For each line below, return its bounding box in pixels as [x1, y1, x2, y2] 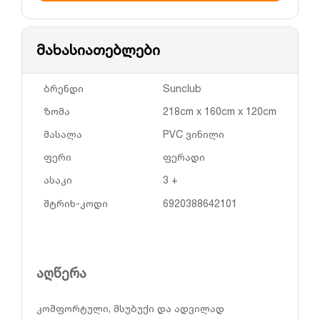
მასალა [44, 127, 82, 140]
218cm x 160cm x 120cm [163, 104, 276, 117]
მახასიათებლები [36, 41, 160, 59]
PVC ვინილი [163, 127, 224, 140]
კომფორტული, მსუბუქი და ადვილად [36, 302, 224, 315]
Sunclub [163, 81, 201, 94]
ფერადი [163, 150, 205, 163]
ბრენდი [44, 81, 84, 94]
